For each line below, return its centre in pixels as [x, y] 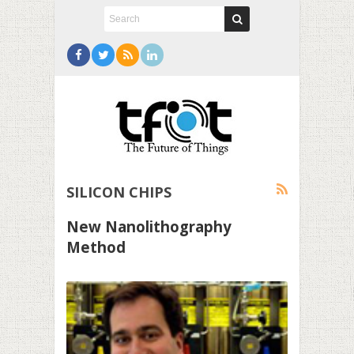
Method [96, 247]
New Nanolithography [149, 226]
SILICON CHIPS [119, 192]
